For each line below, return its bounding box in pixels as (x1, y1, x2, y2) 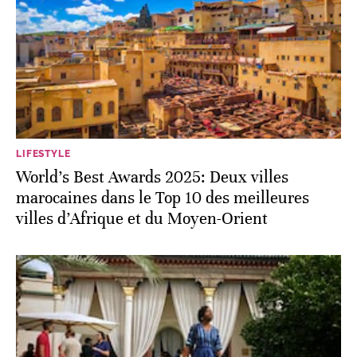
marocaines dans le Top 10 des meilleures (16, 187, 309, 208)
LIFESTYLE (16, 147, 71, 159)
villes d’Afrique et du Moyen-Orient (16, 208, 268, 229)
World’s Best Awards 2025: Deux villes (16, 167, 288, 187)
